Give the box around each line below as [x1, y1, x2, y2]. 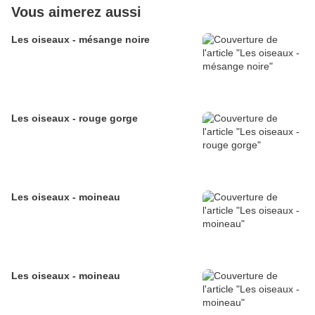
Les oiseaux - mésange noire [11, 34, 150, 46]
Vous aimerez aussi [11, 4, 141, 20]
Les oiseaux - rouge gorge [11, 112, 138, 124]
